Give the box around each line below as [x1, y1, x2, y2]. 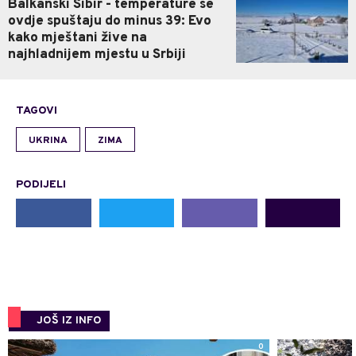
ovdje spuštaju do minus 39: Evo [8, 12, 211, 30]
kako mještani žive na [8, 29, 147, 47]
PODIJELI [16, 177, 66, 192]
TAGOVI [16, 103, 57, 118]
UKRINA [29, 133, 68, 147]
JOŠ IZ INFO [37, 313, 102, 327]
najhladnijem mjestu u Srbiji [8, 45, 186, 64]
